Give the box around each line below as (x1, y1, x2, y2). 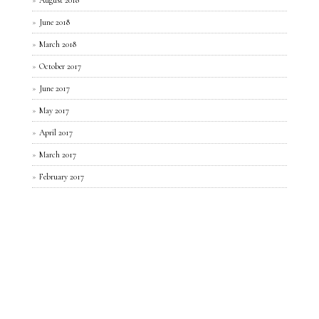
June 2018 (39, 16, 70, 27)
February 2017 (39, 171, 84, 182)
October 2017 (39, 61, 81, 71)
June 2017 (39, 83, 70, 93)
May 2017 (39, 105, 69, 115)
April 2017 (39, 127, 73, 137)
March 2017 (39, 149, 76, 159)
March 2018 (39, 38, 76, 49)
